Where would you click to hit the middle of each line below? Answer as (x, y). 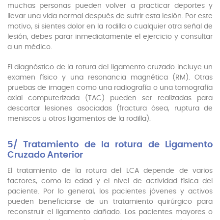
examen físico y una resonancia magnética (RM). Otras (110, 78)
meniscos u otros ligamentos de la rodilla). (79, 119)
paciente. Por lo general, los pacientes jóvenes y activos (110, 192)
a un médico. (30, 47)
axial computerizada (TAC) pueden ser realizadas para (110, 98)
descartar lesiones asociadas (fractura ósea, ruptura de (110, 109)
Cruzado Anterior (45, 155)
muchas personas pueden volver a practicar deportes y (110, 6)
